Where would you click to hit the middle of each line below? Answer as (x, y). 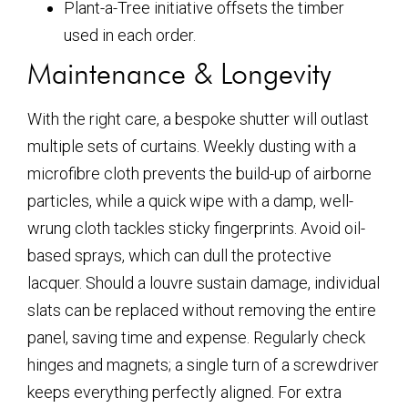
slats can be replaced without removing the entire (202, 310)
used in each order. (130, 35)
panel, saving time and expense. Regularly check (196, 337)
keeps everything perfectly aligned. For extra (184, 392)
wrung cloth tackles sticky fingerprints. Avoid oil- (196, 228)
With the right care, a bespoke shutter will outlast (198, 118)
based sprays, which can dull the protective (179, 255)
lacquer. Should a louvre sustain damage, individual (204, 282)
